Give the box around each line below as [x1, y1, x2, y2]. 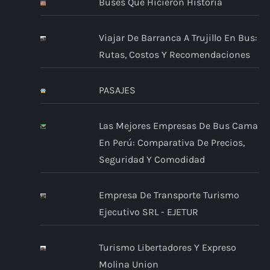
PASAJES [98, 84, 136, 96]
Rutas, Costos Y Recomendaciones [98, 49, 250, 61]
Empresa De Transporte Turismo [98, 189, 239, 201]
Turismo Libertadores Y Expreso [98, 242, 236, 254]
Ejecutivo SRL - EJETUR [98, 206, 198, 218]
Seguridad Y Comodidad [98, 154, 205, 166]
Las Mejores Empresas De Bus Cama [98, 120, 258, 132]
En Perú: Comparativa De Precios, [98, 137, 245, 149]
